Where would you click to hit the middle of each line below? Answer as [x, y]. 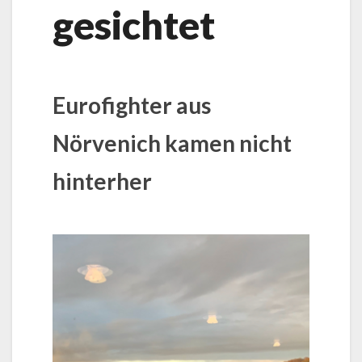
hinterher [102, 181]
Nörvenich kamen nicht [172, 143]
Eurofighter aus [132, 105]
